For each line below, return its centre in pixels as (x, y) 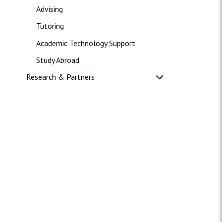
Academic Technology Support (85, 43)
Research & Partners (60, 77)
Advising (49, 9)
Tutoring (50, 26)
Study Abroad (57, 60)
